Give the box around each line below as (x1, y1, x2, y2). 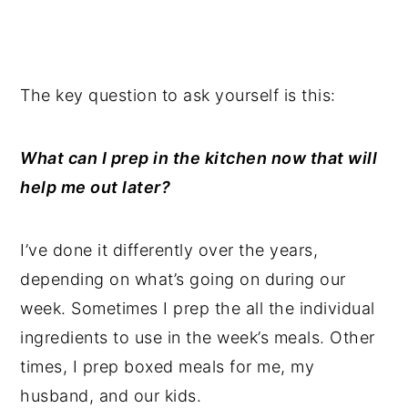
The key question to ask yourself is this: (20, 86, 336, 106)
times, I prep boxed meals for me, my (20, 357, 315, 377)
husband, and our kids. (20, 386, 202, 406)
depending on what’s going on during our (20, 270, 346, 290)
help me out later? (20, 178, 171, 198)
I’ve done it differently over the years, (20, 240, 319, 260)
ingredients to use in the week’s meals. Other (20, 328, 375, 348)
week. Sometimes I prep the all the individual (20, 299, 375, 319)
